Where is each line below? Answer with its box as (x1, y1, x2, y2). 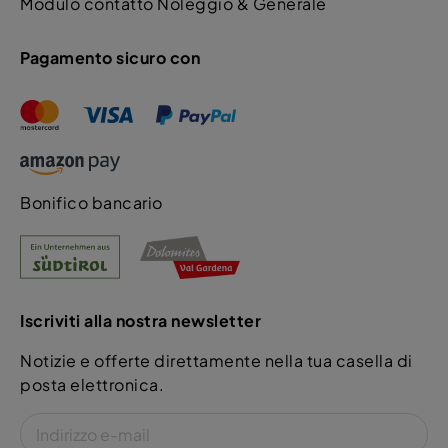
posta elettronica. (20, 374, 164, 396)
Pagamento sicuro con (20, 47, 200, 69)
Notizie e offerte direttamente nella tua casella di (20, 350, 413, 372)
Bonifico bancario (20, 192, 163, 214)
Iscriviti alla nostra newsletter (20, 310, 261, 332)
